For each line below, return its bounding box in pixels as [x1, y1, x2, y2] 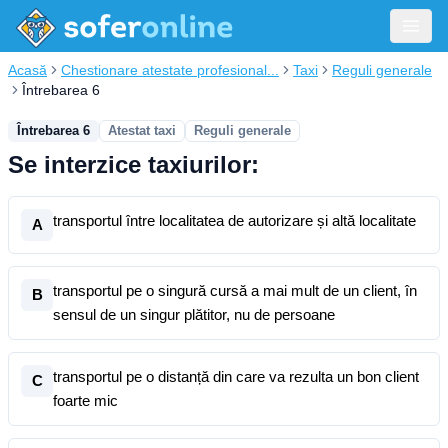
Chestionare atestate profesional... [61, 62, 279, 78]
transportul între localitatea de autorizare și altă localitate [53, 212, 416, 229]
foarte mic [53, 392, 118, 409]
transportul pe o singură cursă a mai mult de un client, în [53, 282, 417, 299]
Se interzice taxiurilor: [8, 151, 259, 178]
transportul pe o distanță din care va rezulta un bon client [53, 368, 419, 385]
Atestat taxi [108, 123, 176, 138]
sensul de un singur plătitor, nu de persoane [53, 306, 335, 323]
